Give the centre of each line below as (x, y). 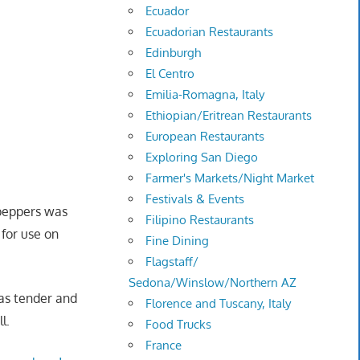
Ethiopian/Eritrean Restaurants (229, 116)
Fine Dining (178, 241)
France (164, 346)
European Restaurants (205, 137)
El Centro (170, 74)
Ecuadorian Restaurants (210, 32)
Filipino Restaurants (200, 220)
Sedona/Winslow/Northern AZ (213, 283)
